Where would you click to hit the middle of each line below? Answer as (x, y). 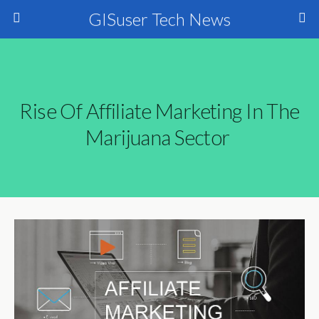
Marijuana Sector (159, 137)
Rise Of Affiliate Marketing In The (159, 111)
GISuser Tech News (159, 19)
